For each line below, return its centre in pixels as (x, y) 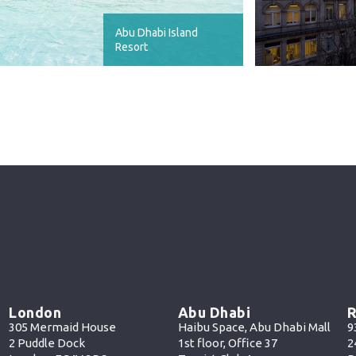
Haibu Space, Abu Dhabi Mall (254, 327)
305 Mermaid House (63, 327)
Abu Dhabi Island (157, 33)
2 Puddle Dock (47, 343)
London (35, 313)
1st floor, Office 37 (227, 343)
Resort (132, 47)
